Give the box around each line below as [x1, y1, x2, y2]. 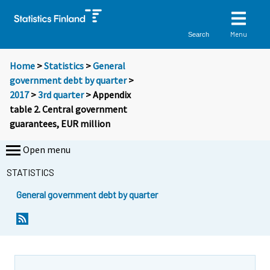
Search [188, 30, 210, 38]
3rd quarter [38, 89, 84, 101]
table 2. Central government [10, 103, 127, 116]
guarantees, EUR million [10, 118, 110, 130]
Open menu [23, 143, 71, 156]
